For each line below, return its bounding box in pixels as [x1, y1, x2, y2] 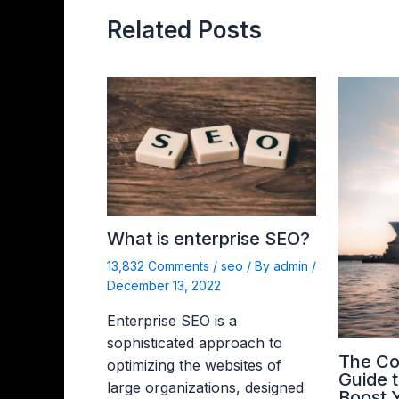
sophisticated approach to [107, 333, 282, 352]
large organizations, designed [107, 378, 304, 396]
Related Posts [107, 15, 262, 44]
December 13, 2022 [107, 277, 221, 293]
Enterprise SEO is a [107, 311, 237, 330]
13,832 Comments [107, 257, 209, 273]
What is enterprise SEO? [107, 227, 310, 249]
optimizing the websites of [107, 355, 281, 374]
